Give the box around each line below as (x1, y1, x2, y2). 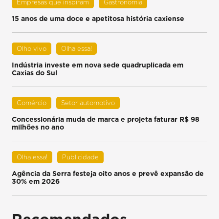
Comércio (17, 99, 47, 107)
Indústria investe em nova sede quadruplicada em (12, 61, 184, 69)
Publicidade (62, 153, 99, 161)
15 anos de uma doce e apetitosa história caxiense (12, 14, 185, 22)
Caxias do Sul (12, 68, 58, 77)
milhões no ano (12, 123, 65, 131)
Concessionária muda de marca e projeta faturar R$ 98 (12, 115, 200, 123)
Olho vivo (17, 44, 47, 52)
